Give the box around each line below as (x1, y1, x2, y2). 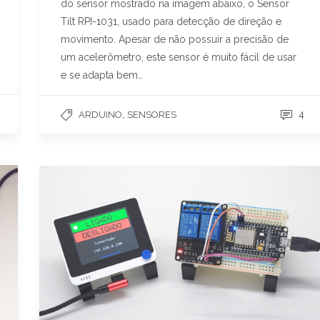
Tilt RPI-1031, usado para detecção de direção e (61, 15, 281, 27)
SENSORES (127, 109, 176, 120)
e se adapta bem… (61, 69, 143, 81)
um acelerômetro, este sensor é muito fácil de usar (61, 51, 296, 63)
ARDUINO (79, 109, 122, 120)
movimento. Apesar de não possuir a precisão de (61, 33, 289, 45)
